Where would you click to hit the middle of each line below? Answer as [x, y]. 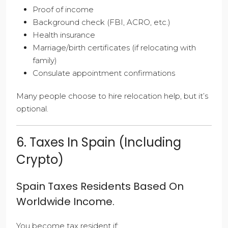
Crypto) [40, 160]
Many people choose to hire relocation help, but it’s [112, 96]
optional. [32, 109]
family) [45, 61]
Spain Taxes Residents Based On [100, 187]
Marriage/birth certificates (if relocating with [114, 48]
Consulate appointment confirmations [104, 73]
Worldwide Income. [65, 202]
